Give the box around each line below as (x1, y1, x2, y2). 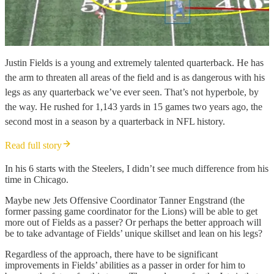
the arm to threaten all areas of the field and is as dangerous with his (5, 72, 265, 83)
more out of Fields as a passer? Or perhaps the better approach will (5, 217, 261, 228)
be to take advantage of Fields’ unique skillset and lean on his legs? (5, 228, 262, 239)
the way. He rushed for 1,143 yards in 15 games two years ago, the (5, 102, 262, 113)
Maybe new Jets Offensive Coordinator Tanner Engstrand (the (5, 195, 245, 206)
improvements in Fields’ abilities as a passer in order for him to (5, 260, 245, 271)
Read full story (5, 140, 62, 151)
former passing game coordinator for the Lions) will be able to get (5, 206, 257, 217)
